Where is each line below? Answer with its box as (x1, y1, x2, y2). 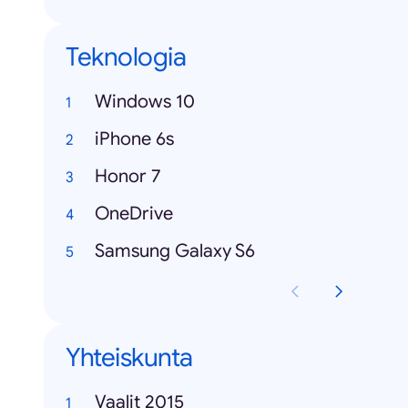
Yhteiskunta (66, 342, 193, 373)
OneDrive (95, 202, 173, 225)
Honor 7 (95, 165, 161, 188)
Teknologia (66, 41, 186, 73)
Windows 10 (95, 90, 195, 113)
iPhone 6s (95, 127, 174, 150)
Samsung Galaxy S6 (95, 240, 255, 262)
